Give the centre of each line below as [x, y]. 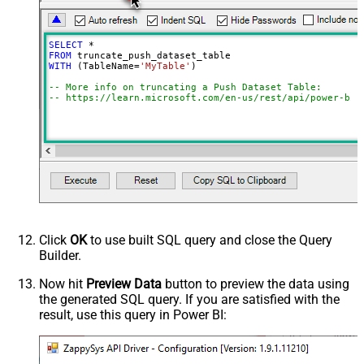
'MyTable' [165, 67]
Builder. [60, 256]
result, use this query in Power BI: [133, 315]
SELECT [65, 45]
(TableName [102, 67]
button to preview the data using [256, 284]
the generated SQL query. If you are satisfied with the [189, 300]
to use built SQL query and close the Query [210, 240]
